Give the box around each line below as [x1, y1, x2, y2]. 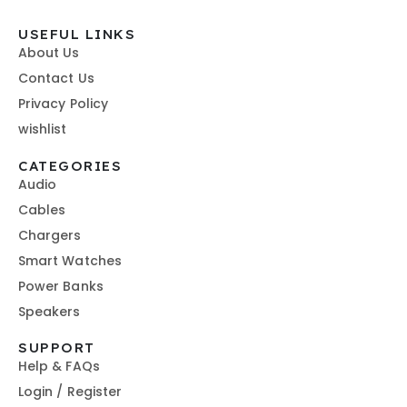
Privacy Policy [18, 94, 108, 114]
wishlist [18, 120, 67, 139]
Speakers [18, 302, 81, 321]
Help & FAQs [18, 357, 100, 376]
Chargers [18, 225, 82, 244]
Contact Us [18, 69, 94, 88]
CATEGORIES [18, 156, 122, 174]
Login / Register [18, 382, 123, 402]
